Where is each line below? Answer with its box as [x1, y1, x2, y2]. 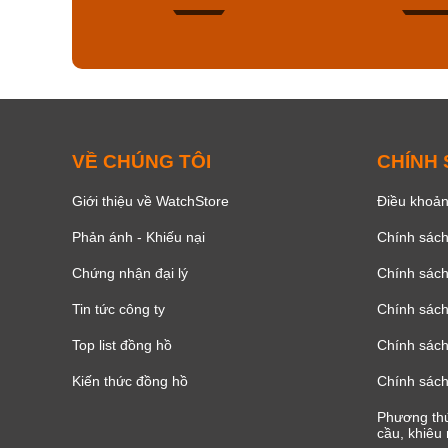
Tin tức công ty [72, 300, 165, 317]
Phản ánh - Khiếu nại [72, 228, 205, 245]
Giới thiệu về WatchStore [72, 192, 229, 209]
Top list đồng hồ [72, 336, 172, 353]
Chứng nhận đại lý [72, 264, 188, 281]
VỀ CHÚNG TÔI [72, 150, 211, 172]
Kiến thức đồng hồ [72, 372, 188, 389]
